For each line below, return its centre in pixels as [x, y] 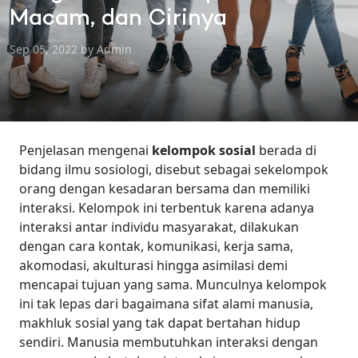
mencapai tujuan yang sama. [106, 284]
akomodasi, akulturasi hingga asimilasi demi [153, 265]
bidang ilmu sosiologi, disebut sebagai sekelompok [174, 169]
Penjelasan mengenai [86, 150]
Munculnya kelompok [261, 284]
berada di [286, 150]
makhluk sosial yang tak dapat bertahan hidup [160, 323]
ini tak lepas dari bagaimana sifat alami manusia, [166, 304]
